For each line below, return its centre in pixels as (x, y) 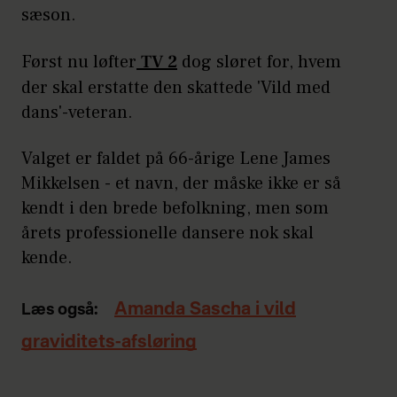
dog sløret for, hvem (259, 62)
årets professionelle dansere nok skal (167, 234)
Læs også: (60, 311)
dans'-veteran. (79, 113)
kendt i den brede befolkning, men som (175, 209)
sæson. (51, 16)
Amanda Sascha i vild (205, 311)
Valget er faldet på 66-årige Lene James (176, 159)
